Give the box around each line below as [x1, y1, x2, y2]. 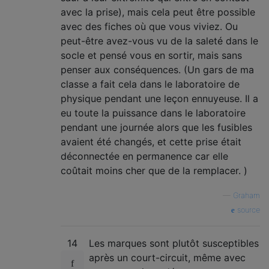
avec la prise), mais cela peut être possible [61, 6, 255, 18]
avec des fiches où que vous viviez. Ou [61, 20, 238, 32]
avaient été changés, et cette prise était [61, 136, 241, 148]
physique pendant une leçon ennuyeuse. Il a [61, 92, 258, 104]
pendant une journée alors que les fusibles [61, 121, 252, 133]
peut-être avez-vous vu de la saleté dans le [61, 35, 258, 47]
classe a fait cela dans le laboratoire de [61, 78, 240, 90]
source [235, 205, 260, 214]
